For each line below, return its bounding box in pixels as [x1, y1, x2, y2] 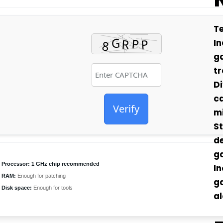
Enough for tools [32, 185, 73, 191]
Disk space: [1, 185, 32, 191]
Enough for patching [16, 173, 66, 179]
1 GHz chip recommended [30, 161, 100, 167]
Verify [113, 102, 139, 115]
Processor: [1, 161, 30, 167]
